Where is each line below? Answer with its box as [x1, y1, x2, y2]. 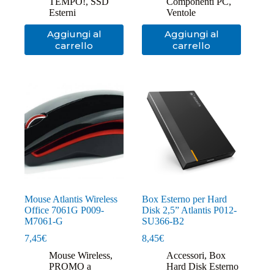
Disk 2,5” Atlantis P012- [142, 205, 237, 216]
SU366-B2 [142, 216, 185, 227]
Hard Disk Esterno [166, 261, 239, 272]
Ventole [166, 7, 196, 18]
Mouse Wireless [49, 250, 110, 261]
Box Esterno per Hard [142, 194, 228, 205]
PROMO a [49, 261, 91, 272]
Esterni [49, 7, 76, 18]
